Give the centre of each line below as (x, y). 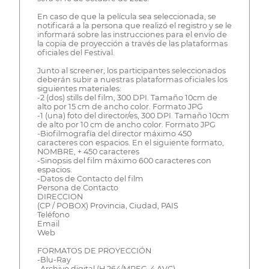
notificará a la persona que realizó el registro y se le (134, 26)
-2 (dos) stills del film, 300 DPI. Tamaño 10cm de (127, 98)
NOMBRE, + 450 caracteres (88, 152)
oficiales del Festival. (76, 53)
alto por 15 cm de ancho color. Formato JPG (120, 107)
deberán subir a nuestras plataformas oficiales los (132, 80)
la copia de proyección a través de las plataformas (132, 44)
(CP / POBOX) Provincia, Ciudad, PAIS (107, 206)
